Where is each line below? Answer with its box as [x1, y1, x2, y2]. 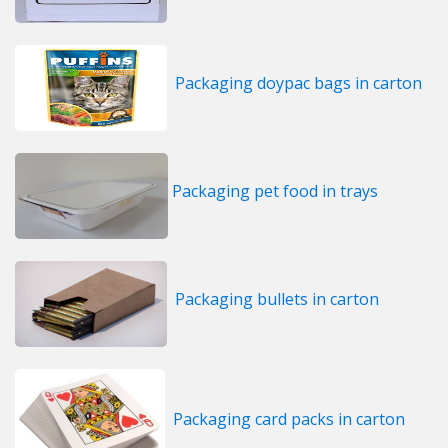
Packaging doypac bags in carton [175, 72, 422, 95]
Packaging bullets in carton [175, 288, 379, 311]
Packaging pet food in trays [172, 180, 378, 203]
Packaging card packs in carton [173, 408, 405, 431]
